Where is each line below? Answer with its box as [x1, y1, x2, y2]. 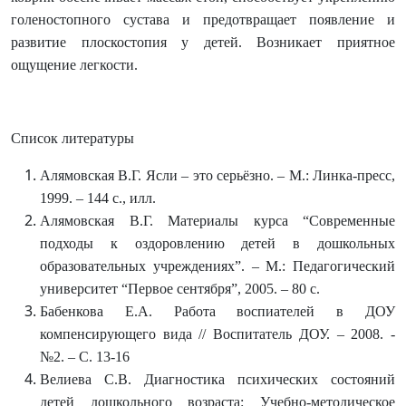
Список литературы [11, 130, 134, 146]
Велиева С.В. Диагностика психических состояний [40, 372, 395, 387]
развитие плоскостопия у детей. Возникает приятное [11, 34, 395, 50]
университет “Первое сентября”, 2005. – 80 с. [40, 281, 320, 296]
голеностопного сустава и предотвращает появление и [11, 12, 395, 27]
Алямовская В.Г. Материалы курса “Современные [40, 213, 395, 228]
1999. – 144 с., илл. [40, 190, 156, 206]
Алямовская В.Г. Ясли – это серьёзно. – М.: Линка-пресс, [40, 168, 395, 183]
